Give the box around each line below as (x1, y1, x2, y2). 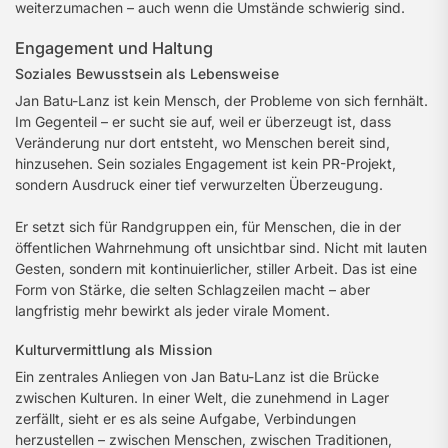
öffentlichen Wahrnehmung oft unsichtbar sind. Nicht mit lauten (15, 239, 427, 256)
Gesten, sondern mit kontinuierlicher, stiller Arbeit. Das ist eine (15, 260, 417, 277)
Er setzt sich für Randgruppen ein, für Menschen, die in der (15, 218, 401, 235)
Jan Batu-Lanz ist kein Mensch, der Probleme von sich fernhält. (15, 92, 428, 109)
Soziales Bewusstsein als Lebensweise (15, 65, 279, 82)
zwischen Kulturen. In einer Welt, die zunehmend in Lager (15, 389, 389, 406)
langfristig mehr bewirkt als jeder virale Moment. (15, 302, 330, 319)
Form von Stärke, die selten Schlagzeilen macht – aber (15, 281, 370, 298)
